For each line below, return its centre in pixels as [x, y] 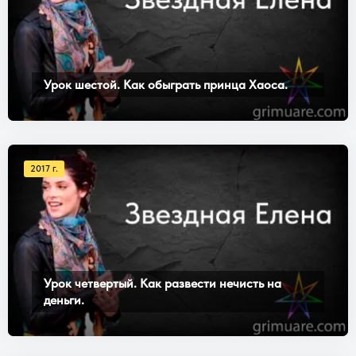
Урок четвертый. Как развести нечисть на [163, 283]
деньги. [64, 300]
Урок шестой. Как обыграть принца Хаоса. [166, 84]
